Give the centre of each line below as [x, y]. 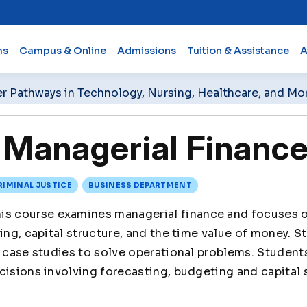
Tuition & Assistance [238, 50]
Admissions [146, 50]
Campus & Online [62, 50]
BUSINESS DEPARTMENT [140, 185]
